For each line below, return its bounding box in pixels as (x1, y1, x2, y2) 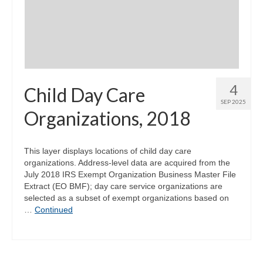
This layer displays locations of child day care (24, 146, 191, 156)
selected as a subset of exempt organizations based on (24, 193, 229, 203)
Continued (35, 204, 73, 214)
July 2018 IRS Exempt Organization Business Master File (24, 169, 236, 179)
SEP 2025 (221, 97, 246, 105)
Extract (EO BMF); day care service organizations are (24, 181, 222, 191)
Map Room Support (48, 21, 127, 32)
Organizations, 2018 (24, 106, 191, 130)
